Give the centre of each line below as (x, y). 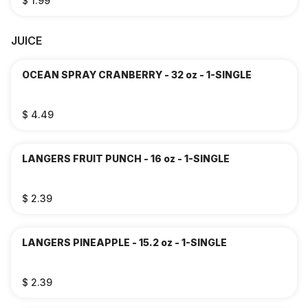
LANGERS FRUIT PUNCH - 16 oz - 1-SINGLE (126, 158)
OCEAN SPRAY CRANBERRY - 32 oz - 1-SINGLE (137, 75)
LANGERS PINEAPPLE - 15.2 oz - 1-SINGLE (124, 242)
